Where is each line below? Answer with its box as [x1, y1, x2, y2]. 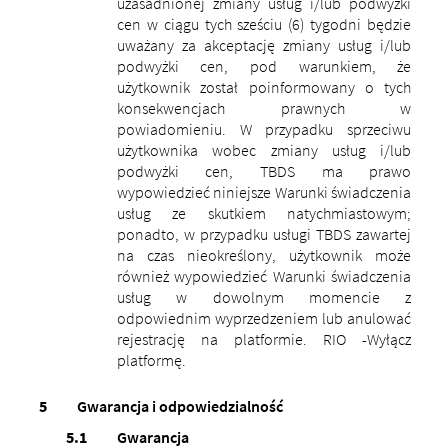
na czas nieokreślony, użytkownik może [116, 244, 412, 265]
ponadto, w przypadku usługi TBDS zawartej [116, 223, 412, 244]
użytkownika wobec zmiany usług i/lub [116, 139, 412, 160]
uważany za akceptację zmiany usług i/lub [116, 34, 412, 55]
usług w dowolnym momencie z [116, 286, 412, 307]
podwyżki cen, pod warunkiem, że [116, 55, 412, 76]
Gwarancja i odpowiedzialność [76, 395, 283, 416]
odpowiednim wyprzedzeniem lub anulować [116, 307, 412, 328]
